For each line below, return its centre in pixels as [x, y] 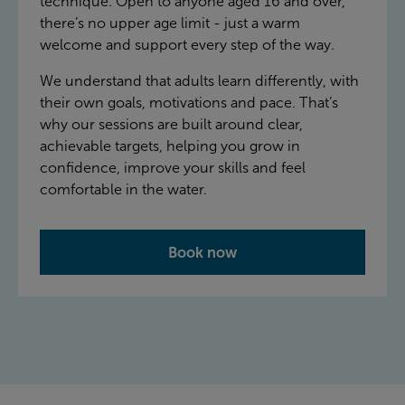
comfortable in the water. [123, 189]
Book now [202, 252]
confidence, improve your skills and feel [173, 167]
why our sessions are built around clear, [171, 124]
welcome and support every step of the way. [187, 44]
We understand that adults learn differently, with [199, 80]
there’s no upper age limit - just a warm [170, 23]
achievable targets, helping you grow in [170, 146]
